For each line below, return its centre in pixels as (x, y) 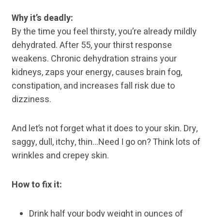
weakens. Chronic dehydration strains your (94, 59)
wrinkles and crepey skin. (60, 156)
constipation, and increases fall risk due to (93, 86)
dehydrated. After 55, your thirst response (92, 46)
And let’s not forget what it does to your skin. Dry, (105, 129)
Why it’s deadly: (42, 18)
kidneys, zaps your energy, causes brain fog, (97, 73)
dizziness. (31, 100)
